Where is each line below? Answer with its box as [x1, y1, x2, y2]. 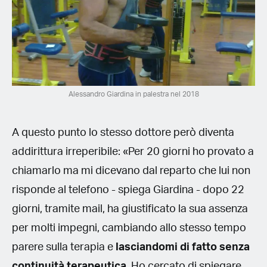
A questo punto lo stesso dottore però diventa [12, 127, 234, 138]
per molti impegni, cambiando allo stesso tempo [12, 222, 246, 234]
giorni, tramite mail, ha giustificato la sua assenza [12, 203, 248, 215]
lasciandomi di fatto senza [116, 241, 250, 253]
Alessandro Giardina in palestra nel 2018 [68, 90, 199, 98]
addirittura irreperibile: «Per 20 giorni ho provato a [12, 146, 254, 157]
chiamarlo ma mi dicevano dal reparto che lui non [12, 165, 250, 176]
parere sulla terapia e [12, 241, 116, 253]
